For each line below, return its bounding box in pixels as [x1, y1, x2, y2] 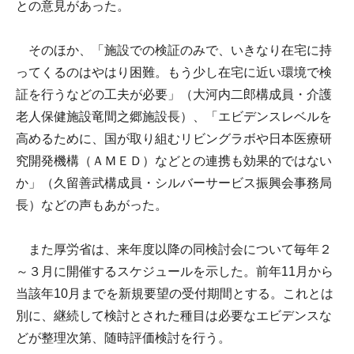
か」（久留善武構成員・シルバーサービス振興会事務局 [16, 175, 332, 190]
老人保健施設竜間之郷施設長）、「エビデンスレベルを [16, 109, 332, 123]
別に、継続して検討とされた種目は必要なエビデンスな [16, 308, 332, 322]
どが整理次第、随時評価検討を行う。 [16, 330, 231, 345]
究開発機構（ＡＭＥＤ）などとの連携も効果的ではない [16, 153, 332, 168]
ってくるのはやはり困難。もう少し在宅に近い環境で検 [16, 65, 332, 79]
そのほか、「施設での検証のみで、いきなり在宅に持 [16, 43, 332, 57]
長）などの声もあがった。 [16, 198, 168, 212]
